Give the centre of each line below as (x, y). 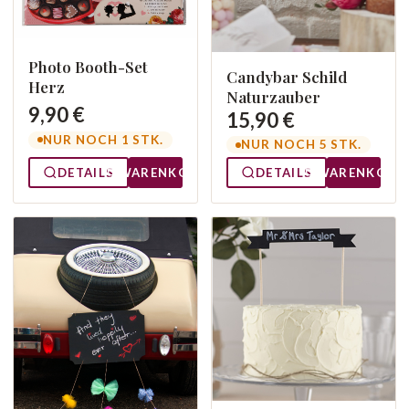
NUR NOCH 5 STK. (302, 145)
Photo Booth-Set (88, 66)
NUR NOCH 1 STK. (104, 139)
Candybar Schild (287, 76)
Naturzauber (273, 96)
